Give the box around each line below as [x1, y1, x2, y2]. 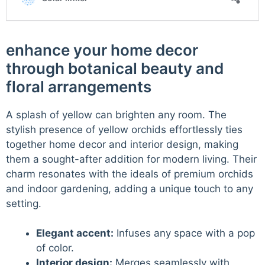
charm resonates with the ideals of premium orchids [6, 167, 253, 180]
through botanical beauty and [6, 59, 224, 77]
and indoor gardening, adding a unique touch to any [6, 182, 253, 195]
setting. [6, 197, 41, 209]
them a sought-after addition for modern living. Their [6, 153, 257, 165]
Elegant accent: [36, 227, 114, 240]
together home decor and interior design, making [6, 138, 238, 150]
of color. [36, 242, 74, 254]
